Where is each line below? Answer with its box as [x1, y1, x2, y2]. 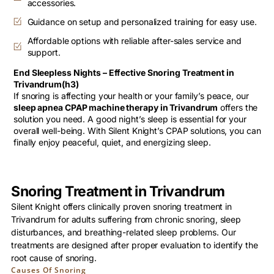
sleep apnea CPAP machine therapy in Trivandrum [13, 102, 218, 113]
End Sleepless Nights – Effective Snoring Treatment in [13, 67, 234, 78]
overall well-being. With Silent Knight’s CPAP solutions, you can [13, 125, 261, 136]
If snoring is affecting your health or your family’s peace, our [13, 90, 249, 101]
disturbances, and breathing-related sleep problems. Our [11, 226, 236, 237]
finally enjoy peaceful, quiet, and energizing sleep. [13, 136, 211, 147]
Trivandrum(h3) [13, 78, 79, 89]
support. [27, 46, 61, 57]
